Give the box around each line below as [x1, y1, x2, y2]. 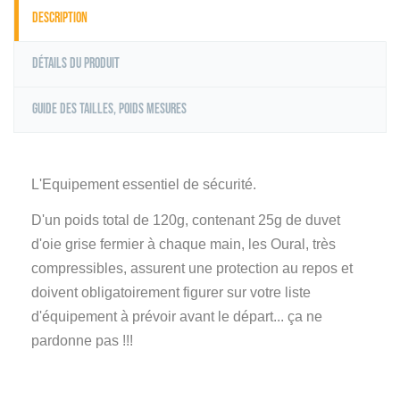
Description [32, 9, 87, 27]
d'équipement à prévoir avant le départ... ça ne [31, 308, 322, 324]
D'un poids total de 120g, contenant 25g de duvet [31, 212, 340, 228]
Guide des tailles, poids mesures [32, 100, 187, 118]
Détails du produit [32, 54, 120, 72]
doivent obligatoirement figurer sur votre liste [31, 284, 311, 300]
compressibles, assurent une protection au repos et [31, 260, 353, 276]
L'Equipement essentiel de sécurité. [31, 176, 256, 192]
